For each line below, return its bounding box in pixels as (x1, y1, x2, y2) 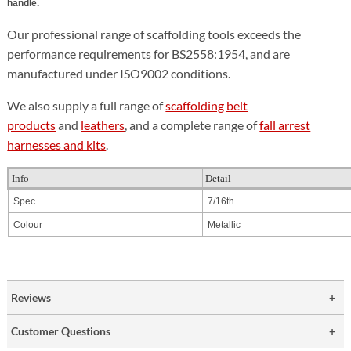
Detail (205, 172, 232, 184)
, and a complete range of (125, 117, 260, 132)
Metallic (208, 219, 241, 230)
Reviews (11, 290, 52, 304)
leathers (81, 117, 125, 132)
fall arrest (259, 117, 311, 132)
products (7, 117, 56, 132)
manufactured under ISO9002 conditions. (7, 65, 231, 81)
